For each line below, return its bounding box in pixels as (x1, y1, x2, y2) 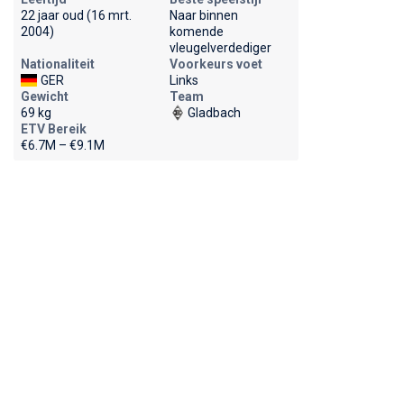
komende (169, 24, 224, 39)
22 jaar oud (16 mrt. (20, 8, 132, 23)
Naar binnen (169, 8, 238, 23)
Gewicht (20, 89, 69, 104)
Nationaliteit (20, 57, 95, 71)
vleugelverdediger (169, 41, 271, 55)
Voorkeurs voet (169, 57, 262, 71)
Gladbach (187, 106, 241, 120)
